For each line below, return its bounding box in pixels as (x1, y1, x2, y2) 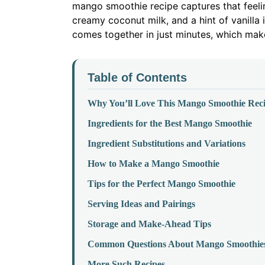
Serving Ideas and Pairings (88, 199, 195, 209)
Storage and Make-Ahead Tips (88, 219, 211, 230)
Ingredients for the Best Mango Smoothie (88, 118, 252, 129)
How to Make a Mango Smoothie (88, 159, 219, 169)
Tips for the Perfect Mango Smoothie (88, 179, 235, 189)
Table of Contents (88, 71, 187, 85)
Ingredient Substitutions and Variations (88, 138, 245, 149)
